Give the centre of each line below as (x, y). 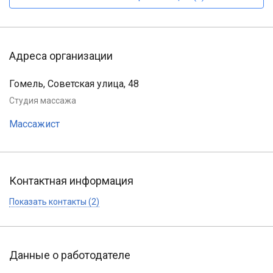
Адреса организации (61, 56)
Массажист (34, 124)
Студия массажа (43, 101)
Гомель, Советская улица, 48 (74, 84)
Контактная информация (71, 181)
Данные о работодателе (70, 255)
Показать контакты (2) (54, 201)
